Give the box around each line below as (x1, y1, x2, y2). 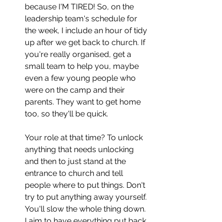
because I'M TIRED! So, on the (25, 1, 136, 11)
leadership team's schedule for (25, 13, 139, 23)
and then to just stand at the (25, 156, 128, 166)
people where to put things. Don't (25, 180, 147, 190)
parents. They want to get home (25, 97, 143, 107)
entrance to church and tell (25, 168, 125, 178)
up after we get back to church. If (25, 37, 147, 47)
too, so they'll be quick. (25, 109, 108, 118)
